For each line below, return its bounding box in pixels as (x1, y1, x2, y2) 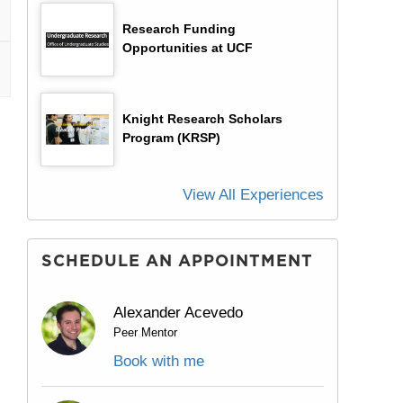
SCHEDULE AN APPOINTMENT (41, 250, 313, 270)
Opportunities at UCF (122, 40, 253, 56)
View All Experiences (183, 185, 324, 203)
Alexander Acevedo (113, 303, 243, 321)
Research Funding (122, 22, 236, 37)
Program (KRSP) (122, 130, 220, 146)
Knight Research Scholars (122, 112, 282, 127)
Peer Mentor (113, 325, 177, 339)
